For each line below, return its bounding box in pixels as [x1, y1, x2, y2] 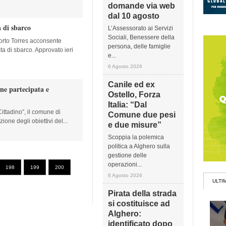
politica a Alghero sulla [108, 143, 170, 150]
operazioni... [108, 161, 142, 168]
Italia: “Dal [108, 100, 147, 109]
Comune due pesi [108, 110, 176, 119]
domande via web [108, 2, 175, 10]
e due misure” [108, 121, 161, 129]
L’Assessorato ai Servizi [108, 25, 173, 32]
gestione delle [108, 152, 147, 159]
